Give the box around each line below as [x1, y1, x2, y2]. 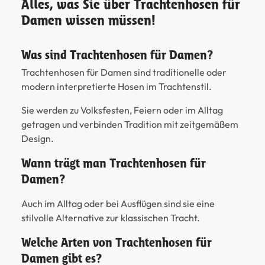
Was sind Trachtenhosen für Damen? [21, 47, 213, 62]
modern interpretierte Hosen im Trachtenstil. [21, 80, 212, 92]
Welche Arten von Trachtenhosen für [21, 234, 212, 250]
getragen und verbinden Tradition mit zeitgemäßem [21, 118, 238, 130]
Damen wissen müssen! [21, 12, 156, 28]
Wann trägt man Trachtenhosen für [21, 155, 206, 170]
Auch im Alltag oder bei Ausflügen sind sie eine [21, 197, 215, 209]
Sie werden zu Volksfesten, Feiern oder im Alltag [21, 104, 223, 116]
